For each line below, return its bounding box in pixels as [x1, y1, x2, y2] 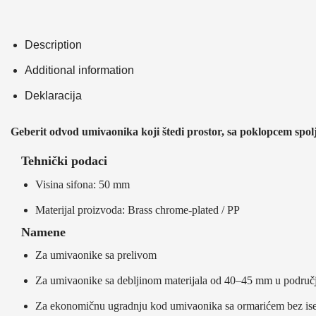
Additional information [25, 63, 134, 76]
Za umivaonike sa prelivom [35, 249, 157, 262]
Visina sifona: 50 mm [35, 178, 130, 190]
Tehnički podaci [21, 153, 107, 168]
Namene [21, 224, 66, 239]
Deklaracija [25, 89, 82, 102]
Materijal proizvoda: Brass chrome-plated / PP [35, 203, 240, 216]
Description [25, 39, 82, 51]
